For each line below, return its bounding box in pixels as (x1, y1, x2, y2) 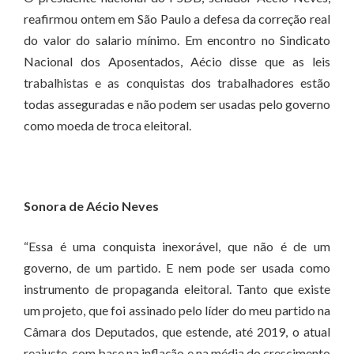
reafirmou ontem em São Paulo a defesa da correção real (24, 11, 330, 26)
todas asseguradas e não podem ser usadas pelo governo (24, 96, 330, 111)
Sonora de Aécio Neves (24, 198, 159, 213)
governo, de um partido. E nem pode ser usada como (24, 260, 330, 275)
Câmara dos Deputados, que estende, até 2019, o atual (24, 324, 330, 339)
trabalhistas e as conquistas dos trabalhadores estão (24, 75, 330, 90)
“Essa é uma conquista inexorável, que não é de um (24, 239, 330, 254)
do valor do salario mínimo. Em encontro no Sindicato (24, 32, 330, 47)
